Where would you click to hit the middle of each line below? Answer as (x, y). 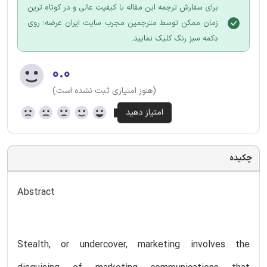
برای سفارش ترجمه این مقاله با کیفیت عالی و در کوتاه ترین (123, 7)
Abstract (36, 192)
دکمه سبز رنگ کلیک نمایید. (175, 38)
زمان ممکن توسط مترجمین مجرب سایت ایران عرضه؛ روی (123, 23)
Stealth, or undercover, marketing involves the (133, 245)
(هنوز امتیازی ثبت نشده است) (104, 91)
